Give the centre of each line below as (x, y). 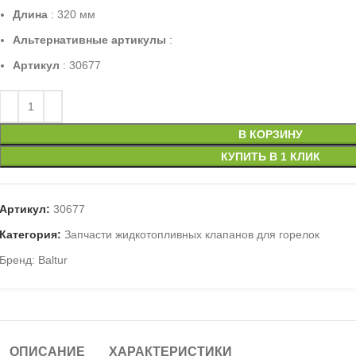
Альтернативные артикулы (89, 40)
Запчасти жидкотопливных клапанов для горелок (192, 234)
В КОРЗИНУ (270, 134)
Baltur (52, 260)
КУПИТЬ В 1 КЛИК (270, 157)
